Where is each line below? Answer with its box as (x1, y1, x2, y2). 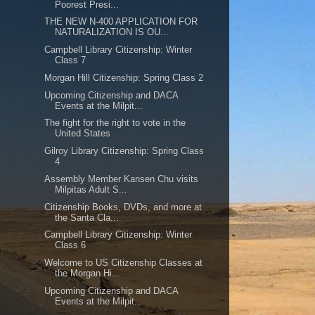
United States (55, 128, 111, 139)
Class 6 (55, 240, 86, 251)
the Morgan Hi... (55, 268, 121, 278)
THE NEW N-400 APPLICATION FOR (44, 16, 198, 27)
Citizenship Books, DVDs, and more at (44, 201, 202, 212)
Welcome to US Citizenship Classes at (44, 257, 203, 268)
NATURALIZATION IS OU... (55, 27, 169, 38)
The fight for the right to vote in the (44, 117, 186, 129)
